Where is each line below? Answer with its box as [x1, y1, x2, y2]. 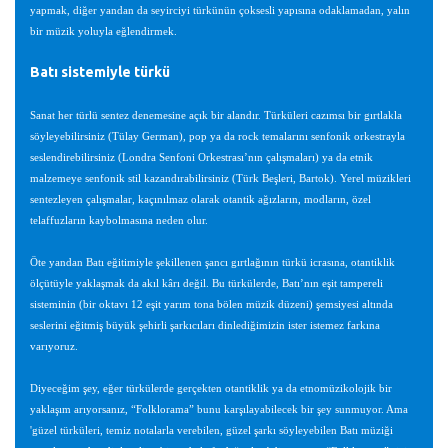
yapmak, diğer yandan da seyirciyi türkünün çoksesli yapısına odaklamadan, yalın [30, 5, 410, 16]
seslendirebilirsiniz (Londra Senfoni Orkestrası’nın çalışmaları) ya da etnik [30, 152, 373, 163]
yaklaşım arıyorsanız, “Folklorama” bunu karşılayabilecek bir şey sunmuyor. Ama [30, 404, 408, 415]
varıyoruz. [30, 341, 78, 352]
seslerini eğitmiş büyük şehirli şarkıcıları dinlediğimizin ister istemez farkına [30, 320, 380, 331]
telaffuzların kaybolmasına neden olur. [30, 215, 208, 226]
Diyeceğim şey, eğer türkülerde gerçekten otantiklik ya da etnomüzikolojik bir [30, 383, 392, 394]
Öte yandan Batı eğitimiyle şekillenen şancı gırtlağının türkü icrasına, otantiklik [30, 257, 395, 268]
